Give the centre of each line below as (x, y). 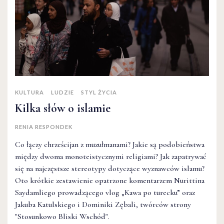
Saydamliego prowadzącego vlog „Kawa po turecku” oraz (105, 192)
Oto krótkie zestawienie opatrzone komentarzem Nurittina (110, 180)
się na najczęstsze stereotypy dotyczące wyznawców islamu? (110, 168)
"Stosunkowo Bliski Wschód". (62, 216)
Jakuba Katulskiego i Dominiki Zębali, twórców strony (103, 204)
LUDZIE (62, 92)
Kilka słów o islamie (63, 108)
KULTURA (29, 92)
